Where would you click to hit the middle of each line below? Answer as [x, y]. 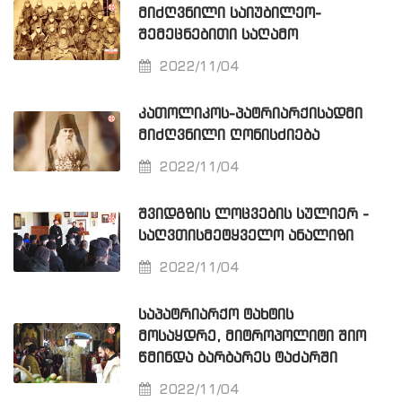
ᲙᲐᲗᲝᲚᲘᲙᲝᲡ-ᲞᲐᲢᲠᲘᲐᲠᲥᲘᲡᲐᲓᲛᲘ [251, 115]
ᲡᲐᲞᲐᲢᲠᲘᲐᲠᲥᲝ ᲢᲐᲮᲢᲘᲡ [216, 316]
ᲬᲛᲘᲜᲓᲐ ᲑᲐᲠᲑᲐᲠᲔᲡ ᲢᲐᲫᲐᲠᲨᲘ [238, 359]
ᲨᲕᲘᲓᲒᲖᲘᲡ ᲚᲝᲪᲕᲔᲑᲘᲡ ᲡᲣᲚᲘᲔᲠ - [254, 215]
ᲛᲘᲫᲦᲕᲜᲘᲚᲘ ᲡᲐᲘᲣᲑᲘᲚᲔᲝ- [230, 14]
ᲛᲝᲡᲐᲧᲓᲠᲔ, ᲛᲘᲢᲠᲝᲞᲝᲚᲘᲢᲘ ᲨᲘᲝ [253, 337]
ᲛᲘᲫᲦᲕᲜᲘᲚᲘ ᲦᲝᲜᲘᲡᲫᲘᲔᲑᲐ [229, 136]
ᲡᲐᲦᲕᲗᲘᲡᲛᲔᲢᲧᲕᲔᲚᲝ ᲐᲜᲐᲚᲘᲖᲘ [246, 237]
